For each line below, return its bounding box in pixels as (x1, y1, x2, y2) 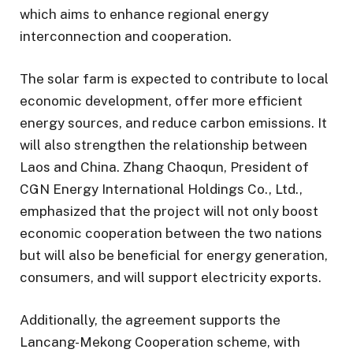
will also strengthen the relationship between (20, 136, 307, 153)
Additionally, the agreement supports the (20, 312, 281, 329)
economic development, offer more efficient (20, 92, 303, 109)
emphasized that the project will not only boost (20, 203, 318, 219)
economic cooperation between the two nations (20, 225, 322, 241)
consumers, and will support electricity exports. (20, 269, 321, 285)
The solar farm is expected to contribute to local (20, 70, 329, 87)
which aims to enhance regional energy (20, 6, 269, 22)
